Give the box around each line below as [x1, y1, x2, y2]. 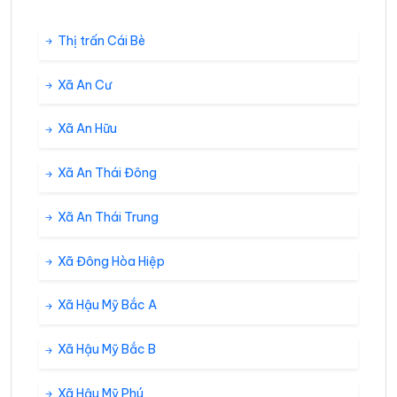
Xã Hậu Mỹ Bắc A [55, 297, 157, 314]
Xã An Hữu [55, 121, 117, 137]
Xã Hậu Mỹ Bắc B [55, 341, 156, 358]
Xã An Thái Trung [55, 208, 159, 225]
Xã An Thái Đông [55, 165, 157, 182]
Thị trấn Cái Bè [55, 32, 145, 49]
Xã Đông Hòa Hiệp [55, 253, 165, 269]
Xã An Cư [55, 76, 112, 93]
